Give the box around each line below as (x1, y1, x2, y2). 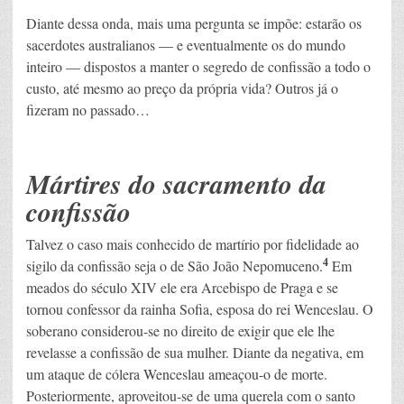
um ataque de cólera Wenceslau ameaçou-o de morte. (26, 363, 327, 383)
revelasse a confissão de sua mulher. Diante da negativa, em (26, 342, 363, 362)
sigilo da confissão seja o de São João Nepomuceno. (26, 255, 323, 275)
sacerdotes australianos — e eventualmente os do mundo (26, 34, 345, 54)
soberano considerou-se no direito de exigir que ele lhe (26, 320, 335, 340)
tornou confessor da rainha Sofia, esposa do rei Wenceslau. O (26, 298, 373, 318)
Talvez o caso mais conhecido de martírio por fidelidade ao (26, 234, 359, 253)
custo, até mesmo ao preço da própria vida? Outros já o (26, 78, 338, 97)
